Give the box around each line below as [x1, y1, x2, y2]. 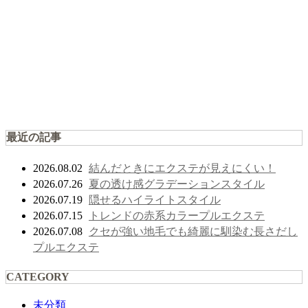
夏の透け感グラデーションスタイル [89, 176, 265, 192]
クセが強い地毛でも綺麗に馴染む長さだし [89, 223, 298, 239]
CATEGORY [6, 270, 69, 283]
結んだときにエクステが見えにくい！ [89, 160, 276, 176]
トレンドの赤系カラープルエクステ [89, 208, 265, 223]
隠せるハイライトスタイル [89, 192, 221, 208]
